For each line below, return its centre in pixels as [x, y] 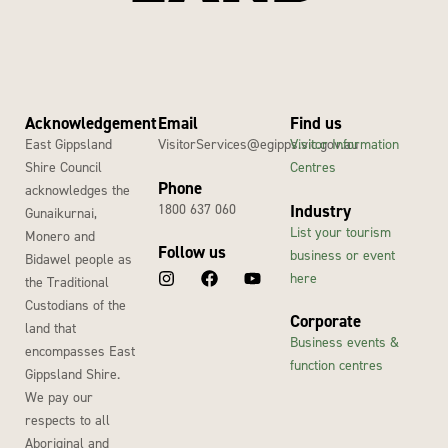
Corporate [326, 321]
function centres [337, 365]
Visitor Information [345, 144]
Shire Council [63, 167]
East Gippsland [68, 144]
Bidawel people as [78, 259]
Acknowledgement [91, 123]
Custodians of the [75, 305]
